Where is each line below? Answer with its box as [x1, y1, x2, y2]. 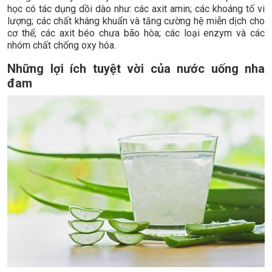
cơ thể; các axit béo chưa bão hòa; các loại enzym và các [7, 27, 265, 39]
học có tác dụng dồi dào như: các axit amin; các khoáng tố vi [7, 3, 265, 15]
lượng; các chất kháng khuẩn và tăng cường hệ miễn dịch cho [7, 15, 265, 27]
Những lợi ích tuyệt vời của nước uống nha [7, 61, 265, 76]
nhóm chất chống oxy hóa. [7, 39, 116, 52]
